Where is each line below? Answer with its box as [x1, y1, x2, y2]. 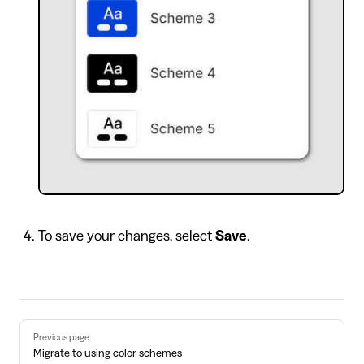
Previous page [33, 332, 89, 343]
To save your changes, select [37, 228, 215, 244]
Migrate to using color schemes [33, 348, 182, 360]
